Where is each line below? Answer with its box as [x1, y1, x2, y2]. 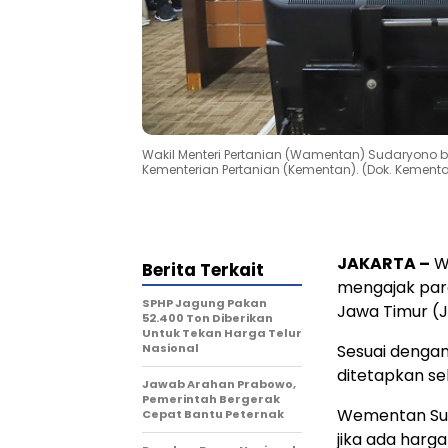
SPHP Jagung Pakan [142, 294, 267, 311]
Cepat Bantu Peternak [142, 405, 284, 422]
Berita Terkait [142, 257, 264, 282]
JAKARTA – [337, 251, 430, 275]
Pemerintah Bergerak [142, 390, 280, 407]
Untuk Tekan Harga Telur [142, 324, 302, 341]
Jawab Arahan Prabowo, [142, 375, 296, 392]
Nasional [142, 339, 199, 356]
